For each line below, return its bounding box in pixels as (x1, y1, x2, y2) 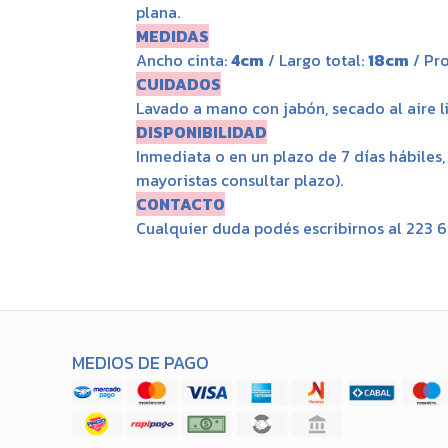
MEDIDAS (135, 24, 209, 49)
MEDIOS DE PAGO (72, 350, 209, 377)
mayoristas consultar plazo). (135, 168, 343, 193)
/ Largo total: (263, 48, 368, 73)
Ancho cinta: (135, 48, 231, 73)
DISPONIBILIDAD (135, 120, 267, 145)
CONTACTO (135, 192, 225, 217)
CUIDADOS (135, 72, 221, 97)
